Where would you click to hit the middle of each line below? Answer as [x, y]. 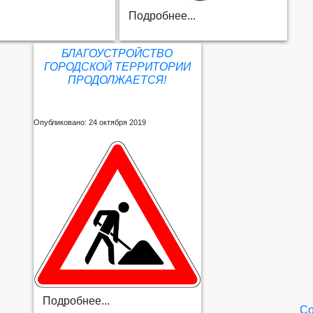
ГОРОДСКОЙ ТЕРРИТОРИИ [117, 67]
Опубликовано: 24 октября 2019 [89, 123]
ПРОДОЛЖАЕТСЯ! [117, 80]
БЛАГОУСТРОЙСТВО [117, 54]
